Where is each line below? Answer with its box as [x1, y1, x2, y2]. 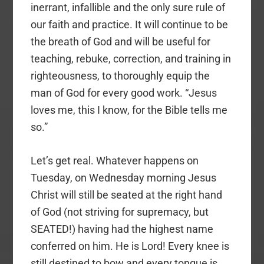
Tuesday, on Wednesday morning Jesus [31, 171, 217, 184]
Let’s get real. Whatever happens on [31, 154, 199, 167]
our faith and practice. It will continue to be [31, 18, 229, 31]
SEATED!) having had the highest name [31, 222, 214, 235]
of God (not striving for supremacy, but [31, 205, 209, 218]
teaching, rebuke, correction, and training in [31, 52, 232, 65]
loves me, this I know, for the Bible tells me [31, 103, 228, 116]
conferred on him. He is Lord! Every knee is [31, 239, 230, 252]
